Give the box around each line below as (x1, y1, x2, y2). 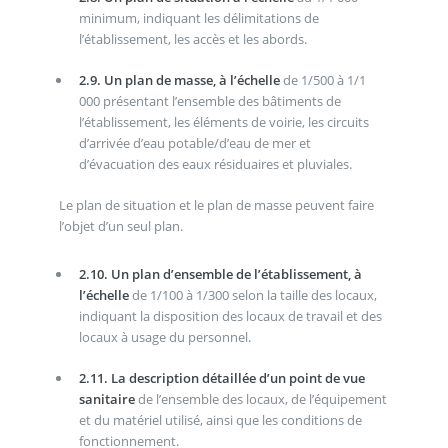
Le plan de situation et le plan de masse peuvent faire (58, 195, 374, 214)
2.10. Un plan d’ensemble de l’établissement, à (78, 264, 362, 283)
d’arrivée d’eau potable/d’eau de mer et (78, 133, 311, 152)
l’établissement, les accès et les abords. (78, 29, 307, 48)
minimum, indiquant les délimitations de (78, 8, 319, 27)
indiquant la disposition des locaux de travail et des (78, 306, 382, 325)
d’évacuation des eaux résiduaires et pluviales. (78, 154, 352, 173)
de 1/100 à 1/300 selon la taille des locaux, (128, 285, 377, 304)
